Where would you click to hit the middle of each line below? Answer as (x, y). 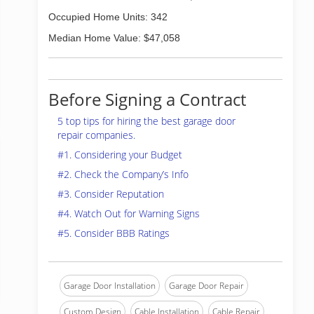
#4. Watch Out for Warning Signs (129, 213)
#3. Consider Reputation (111, 194)
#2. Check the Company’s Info (123, 174)
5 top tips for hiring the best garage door (146, 121)
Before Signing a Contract (147, 99)
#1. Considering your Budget (120, 155)
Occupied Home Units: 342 (108, 17)
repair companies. (96, 135)
